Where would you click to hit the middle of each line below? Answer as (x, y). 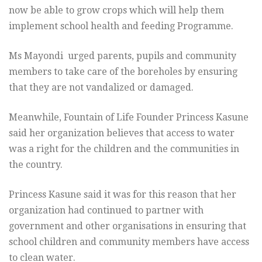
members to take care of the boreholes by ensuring (123, 72)
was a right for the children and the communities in (124, 149)
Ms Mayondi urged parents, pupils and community (123, 56)
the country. (36, 165)
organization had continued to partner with (106, 211)
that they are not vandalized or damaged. (101, 88)
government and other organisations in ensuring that (127, 226)
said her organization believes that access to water (122, 133)
